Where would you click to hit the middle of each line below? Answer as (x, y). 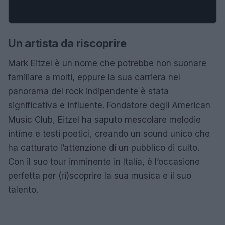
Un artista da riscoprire (67, 43)
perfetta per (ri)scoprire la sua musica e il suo (100, 176)
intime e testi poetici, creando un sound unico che (109, 134)
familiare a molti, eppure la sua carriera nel (94, 77)
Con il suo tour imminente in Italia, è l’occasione (104, 162)
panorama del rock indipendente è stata (88, 91)
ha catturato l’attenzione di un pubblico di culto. (104, 148)
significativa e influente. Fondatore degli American (109, 105)
